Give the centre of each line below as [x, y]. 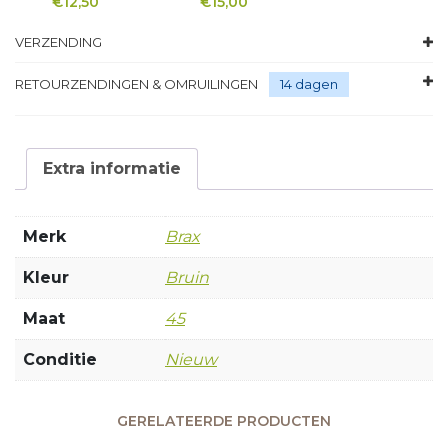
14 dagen [309, 84]
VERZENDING [58, 42]
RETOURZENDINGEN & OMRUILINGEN [138, 84]
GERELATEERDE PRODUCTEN [224, 421]
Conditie [60, 360]
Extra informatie [112, 169]
